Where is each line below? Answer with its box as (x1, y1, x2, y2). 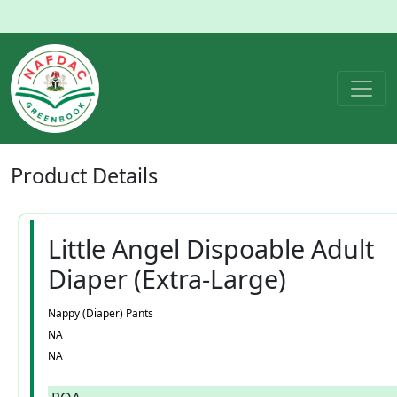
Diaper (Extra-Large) (48, 261, 286, 296)
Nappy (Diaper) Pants (48, 306, 153, 321)
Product (11, 161, 92, 190)
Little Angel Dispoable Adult (48, 231, 374, 266)
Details (92, 161, 158, 190)
